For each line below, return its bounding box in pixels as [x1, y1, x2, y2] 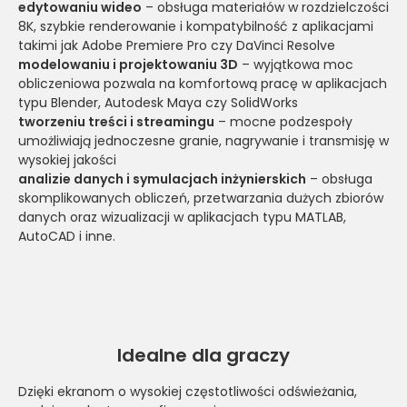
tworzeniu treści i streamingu [18, 112, 214, 131]
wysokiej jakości [18, 150, 116, 169]
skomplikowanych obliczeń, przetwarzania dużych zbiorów [18, 188, 383, 207]
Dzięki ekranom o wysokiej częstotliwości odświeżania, [18, 382, 357, 401]
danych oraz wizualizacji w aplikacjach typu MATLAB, [18, 207, 346, 226]
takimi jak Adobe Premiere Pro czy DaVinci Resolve [18, 35, 335, 55]
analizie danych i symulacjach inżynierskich [18, 169, 306, 188]
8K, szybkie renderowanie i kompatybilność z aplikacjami [18, 16, 373, 35]
